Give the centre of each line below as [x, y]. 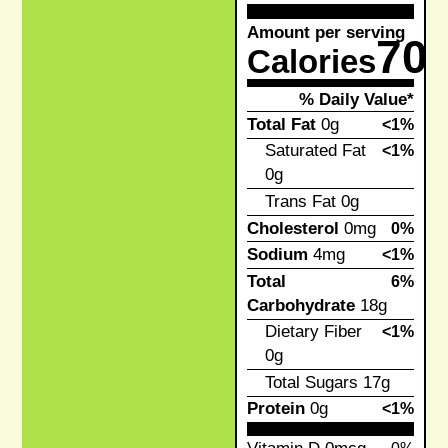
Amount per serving [325, 32]
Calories [311, 61]
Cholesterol [292, 228]
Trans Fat [300, 201]
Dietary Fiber [313, 332]
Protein [275, 409]
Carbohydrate [300, 305]
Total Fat [281, 124]
